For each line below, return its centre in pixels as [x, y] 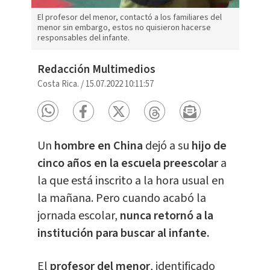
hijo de [208, 146]
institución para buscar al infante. [123, 234]
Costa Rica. [58, 84]
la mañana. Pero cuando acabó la [121, 199]
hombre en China [98, 146]
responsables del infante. [83, 38]
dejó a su [166, 146]
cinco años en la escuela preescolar [129, 164]
